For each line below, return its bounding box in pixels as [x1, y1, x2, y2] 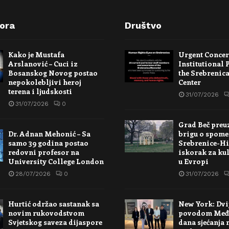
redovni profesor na [8, 147, 79, 157]
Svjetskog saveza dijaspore [8, 217, 102, 227]
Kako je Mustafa [8, 49, 64, 59]
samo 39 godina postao [8, 138, 88, 148]
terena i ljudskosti [8, 86, 72, 96]
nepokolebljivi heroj [8, 77, 81, 87]
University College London [8, 156, 104, 166]
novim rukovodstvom [8, 208, 84, 218]
